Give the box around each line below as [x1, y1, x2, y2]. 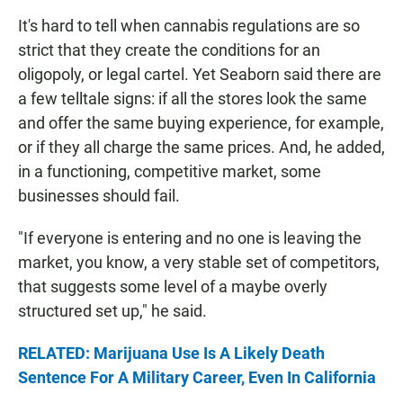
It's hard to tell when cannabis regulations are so [18, 15, 360, 35]
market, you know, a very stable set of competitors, [18, 252, 380, 272]
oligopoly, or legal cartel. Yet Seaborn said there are [18, 64, 381, 84]
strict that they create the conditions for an [18, 40, 320, 59]
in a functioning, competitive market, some [18, 161, 321, 181]
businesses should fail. [18, 185, 180, 205]
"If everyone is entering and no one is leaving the [18, 228, 362, 247]
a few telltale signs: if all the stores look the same [18, 88, 367, 108]
